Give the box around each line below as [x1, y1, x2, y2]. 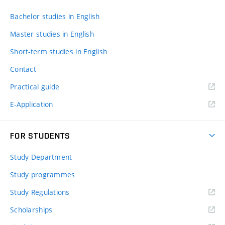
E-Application [10, 99, 53, 109]
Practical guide [10, 81, 60, 91]
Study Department [10, 152, 72, 162]
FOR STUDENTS [10, 131, 71, 141]
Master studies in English [10, 29, 94, 39]
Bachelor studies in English [10, 11, 100, 21]
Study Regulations [10, 187, 70, 197]
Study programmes [10, 169, 75, 179]
